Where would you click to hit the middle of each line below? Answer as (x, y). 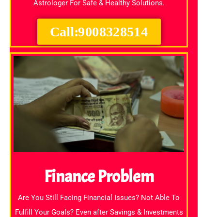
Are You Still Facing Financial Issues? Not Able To (99, 198)
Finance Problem (99, 177)
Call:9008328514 (99, 32)
